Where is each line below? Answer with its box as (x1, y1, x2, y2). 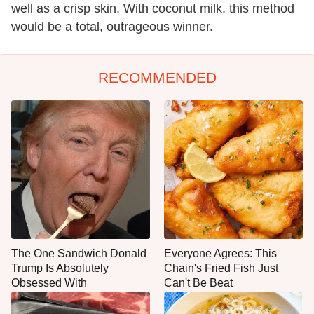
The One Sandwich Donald (11, 247, 146, 259)
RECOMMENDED (97, 69, 217, 86)
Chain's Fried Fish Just (164, 261, 278, 274)
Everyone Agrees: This (164, 247, 277, 259)
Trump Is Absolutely (11, 261, 109, 274)
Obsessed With (11, 276, 87, 289)
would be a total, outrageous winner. (11, 19, 213, 34)
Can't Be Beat (164, 276, 233, 289)
